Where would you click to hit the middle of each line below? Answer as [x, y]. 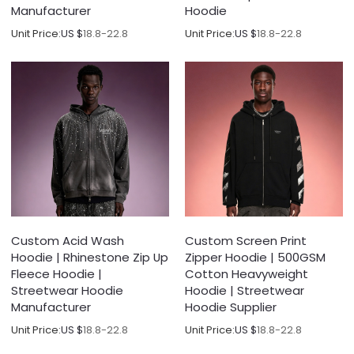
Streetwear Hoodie [68, 291]
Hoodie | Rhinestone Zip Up [90, 258]
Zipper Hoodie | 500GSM [255, 258]
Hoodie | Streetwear [245, 291]
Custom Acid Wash [68, 241]
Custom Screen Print [246, 241]
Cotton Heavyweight [247, 274]
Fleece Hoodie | [57, 274]
